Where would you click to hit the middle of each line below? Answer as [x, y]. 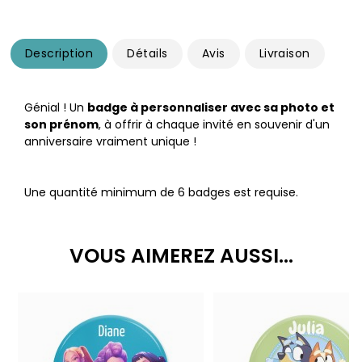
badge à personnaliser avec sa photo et [211, 108]
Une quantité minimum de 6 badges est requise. [161, 193]
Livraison [284, 54]
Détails [147, 54]
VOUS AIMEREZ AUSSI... [181, 256]
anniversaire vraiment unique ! [110, 142]
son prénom [61, 125]
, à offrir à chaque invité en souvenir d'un [214, 125]
